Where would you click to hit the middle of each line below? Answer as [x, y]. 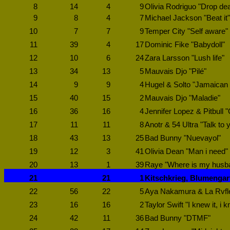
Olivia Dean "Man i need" [186, 151]
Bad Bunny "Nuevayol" [183, 138]
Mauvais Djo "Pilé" [176, 71]
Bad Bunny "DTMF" [178, 218]
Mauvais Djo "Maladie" [183, 98]
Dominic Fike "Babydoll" [185, 45]
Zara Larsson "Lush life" [185, 58]
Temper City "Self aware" [186, 31]
